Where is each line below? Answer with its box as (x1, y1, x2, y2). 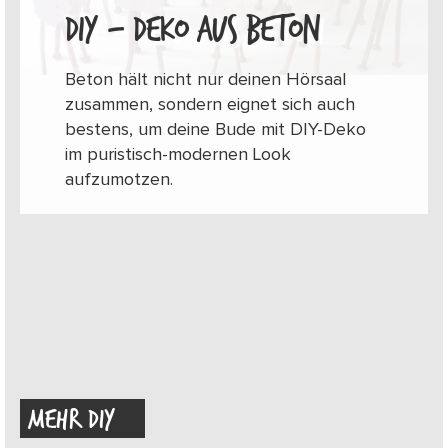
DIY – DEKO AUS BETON (65, 9, 320, 52)
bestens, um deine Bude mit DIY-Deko (65, 120, 366, 139)
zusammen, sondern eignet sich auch (65, 95, 355, 114)
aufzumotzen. (65, 170, 173, 189)
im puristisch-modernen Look (65, 145, 291, 164)
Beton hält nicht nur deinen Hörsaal (65, 70, 346, 89)
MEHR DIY (28, 402, 115, 436)
